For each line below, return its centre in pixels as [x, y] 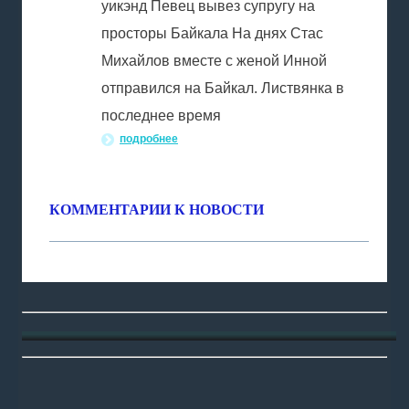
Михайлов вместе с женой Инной [214, 61]
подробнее [149, 139]
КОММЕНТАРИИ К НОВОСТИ [157, 210]
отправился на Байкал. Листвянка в [223, 88]
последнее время [161, 115]
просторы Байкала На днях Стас [212, 33]
